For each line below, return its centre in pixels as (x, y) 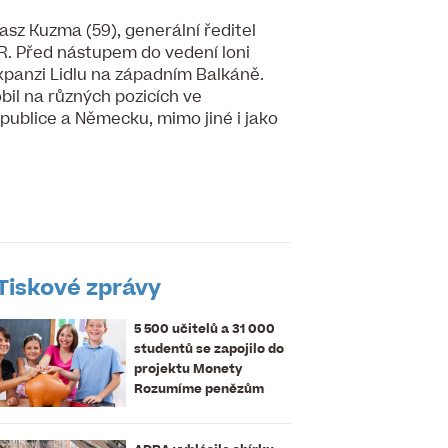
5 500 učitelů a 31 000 (204, 328)
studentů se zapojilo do (209, 348)
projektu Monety (188, 368)
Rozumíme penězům (199, 388)
